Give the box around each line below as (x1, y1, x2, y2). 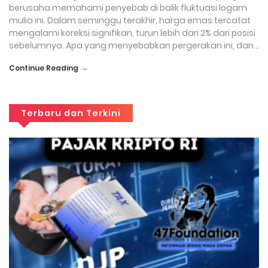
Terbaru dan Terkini (21, 107, 121, 119)
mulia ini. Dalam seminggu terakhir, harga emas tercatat (9, 14, 251, 26)
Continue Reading (9, 63, 78, 73)
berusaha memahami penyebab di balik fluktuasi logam (9, 2, 247, 14)
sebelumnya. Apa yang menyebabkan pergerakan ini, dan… (9, 39, 259, 51)
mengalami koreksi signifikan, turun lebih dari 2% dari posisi (9, 27, 255, 39)
